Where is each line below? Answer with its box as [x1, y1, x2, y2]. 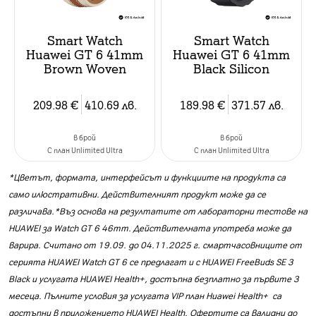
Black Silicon [193, 59, 269, 77]
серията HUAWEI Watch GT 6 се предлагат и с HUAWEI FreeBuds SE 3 [8, 256, 293, 268]
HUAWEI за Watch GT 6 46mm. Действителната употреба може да [8, 222, 291, 234]
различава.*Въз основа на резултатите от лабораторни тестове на [8, 205, 308, 217]
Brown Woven [43, 59, 126, 77]
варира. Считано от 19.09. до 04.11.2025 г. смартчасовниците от [8, 239, 302, 251]
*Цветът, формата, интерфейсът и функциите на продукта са [8, 171, 286, 183]
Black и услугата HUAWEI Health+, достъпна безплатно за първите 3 [8, 273, 299, 285]
